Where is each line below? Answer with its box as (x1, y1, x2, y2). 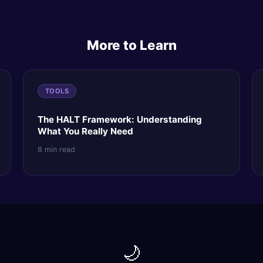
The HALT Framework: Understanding (37, 114, 202, 126)
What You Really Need (37, 126, 133, 137)
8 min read (37, 144, 75, 154)
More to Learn (86, 37, 177, 53)
